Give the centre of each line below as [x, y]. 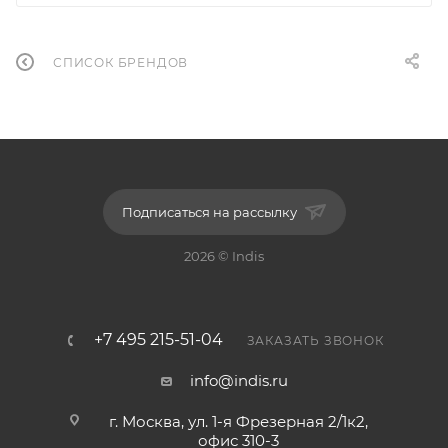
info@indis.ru [238, 380]
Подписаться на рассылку [210, 212]
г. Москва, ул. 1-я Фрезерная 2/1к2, [238, 421]
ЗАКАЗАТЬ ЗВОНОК [315, 340]
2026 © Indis [224, 256]
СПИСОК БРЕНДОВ [121, 63]
